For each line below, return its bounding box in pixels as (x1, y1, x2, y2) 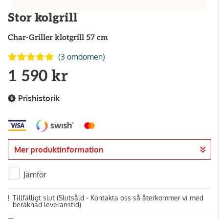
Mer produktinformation (14, 144, 104, 154)
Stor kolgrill (8, 11, 78, 25)
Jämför (23, 169, 46, 179)
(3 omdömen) (58, 52, 105, 62)
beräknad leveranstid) (13, 200, 81, 209)
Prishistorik (18, 93, 60, 103)
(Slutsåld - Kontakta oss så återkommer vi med (57, 193, 203, 202)
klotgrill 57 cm (55, 33, 108, 43)
